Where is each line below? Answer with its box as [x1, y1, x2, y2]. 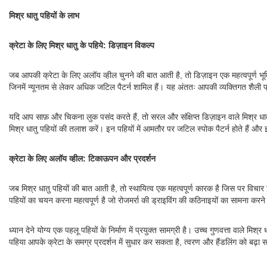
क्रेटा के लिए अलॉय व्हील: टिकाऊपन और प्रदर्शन [9, 154, 156, 163]
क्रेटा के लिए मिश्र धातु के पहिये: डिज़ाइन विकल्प [9, 41, 154, 50]
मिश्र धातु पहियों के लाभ [9, 11, 79, 20]
